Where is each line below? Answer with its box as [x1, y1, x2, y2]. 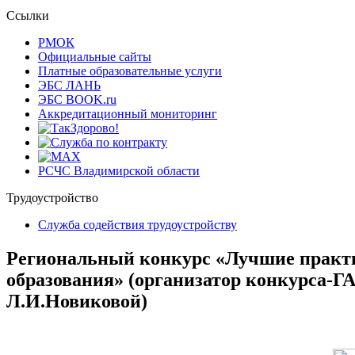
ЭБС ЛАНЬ [38, 78, 101, 92]
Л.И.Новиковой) [6, 290, 147, 311]
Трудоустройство [6, 191, 98, 204]
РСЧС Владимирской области [38, 164, 200, 177]
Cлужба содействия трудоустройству [38, 218, 237, 231]
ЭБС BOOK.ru [38, 93, 116, 106]
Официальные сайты [38, 50, 151, 63]
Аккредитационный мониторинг [38, 107, 217, 120]
